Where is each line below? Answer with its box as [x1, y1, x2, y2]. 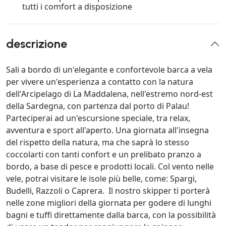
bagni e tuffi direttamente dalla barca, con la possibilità [6, 209, 216, 221]
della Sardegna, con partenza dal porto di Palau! [6, 100, 189, 112]
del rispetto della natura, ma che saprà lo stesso [6, 137, 189, 148]
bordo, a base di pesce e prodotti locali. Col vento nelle [6, 161, 214, 173]
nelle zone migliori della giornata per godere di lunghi [6, 197, 211, 209]
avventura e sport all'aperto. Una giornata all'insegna [6, 125, 209, 136]
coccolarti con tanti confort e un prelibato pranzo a [6, 149, 201, 160]
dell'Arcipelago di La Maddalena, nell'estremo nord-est [6, 88, 213, 100]
